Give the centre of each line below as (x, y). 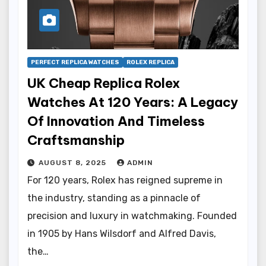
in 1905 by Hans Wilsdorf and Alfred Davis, (122, 233)
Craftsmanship (76, 140)
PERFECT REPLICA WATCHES (75, 62)
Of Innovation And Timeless (116, 121)
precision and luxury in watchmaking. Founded (132, 216)
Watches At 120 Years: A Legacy (133, 102)
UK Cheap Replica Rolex (104, 83)
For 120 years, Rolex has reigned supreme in (125, 180)
